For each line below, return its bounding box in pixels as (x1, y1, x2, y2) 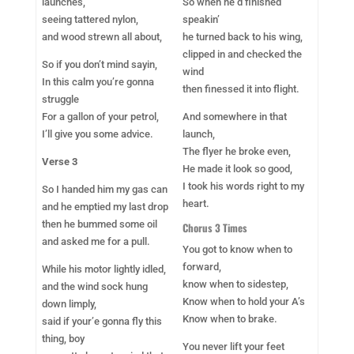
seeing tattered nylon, (42, 13, 139, 25)
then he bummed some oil (42, 218, 158, 230)
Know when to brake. (183, 313, 278, 325)
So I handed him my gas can (42, 183, 168, 195)
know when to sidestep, (183, 278, 289, 290)
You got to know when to (183, 243, 293, 255)
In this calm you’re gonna (42, 76, 155, 88)
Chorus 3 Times (183, 220, 248, 235)
